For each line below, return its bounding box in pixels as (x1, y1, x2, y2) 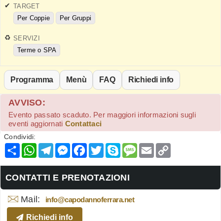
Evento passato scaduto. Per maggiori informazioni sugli (8, 110, 196, 119)
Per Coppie (17, 14, 50, 22)
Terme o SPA (17, 46, 57, 54)
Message (137, 142, 176, 152)
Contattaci (65, 119, 102, 128)
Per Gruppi (60, 14, 91, 22)
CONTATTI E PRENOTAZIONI (5, 172, 130, 183)
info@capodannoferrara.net (45, 195, 134, 204)
